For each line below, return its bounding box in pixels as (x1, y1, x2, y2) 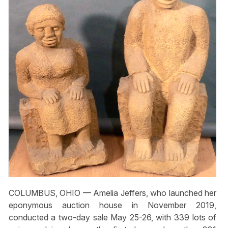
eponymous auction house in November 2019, (8, 200, 217, 211)
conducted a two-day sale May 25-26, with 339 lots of (8, 212, 217, 223)
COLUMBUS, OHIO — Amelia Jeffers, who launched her (8, 188, 217, 198)
